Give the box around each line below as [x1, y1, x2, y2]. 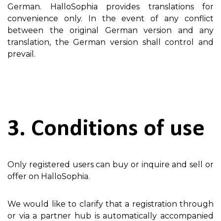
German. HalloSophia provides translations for [7, 1, 214, 11]
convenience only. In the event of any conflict [7, 13, 214, 23]
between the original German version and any [7, 25, 214, 35]
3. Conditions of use [7, 117, 205, 141]
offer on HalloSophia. [7, 171, 90, 181]
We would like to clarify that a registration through [7, 199, 214, 209]
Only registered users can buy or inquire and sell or [7, 159, 214, 169]
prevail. [7, 49, 36, 59]
